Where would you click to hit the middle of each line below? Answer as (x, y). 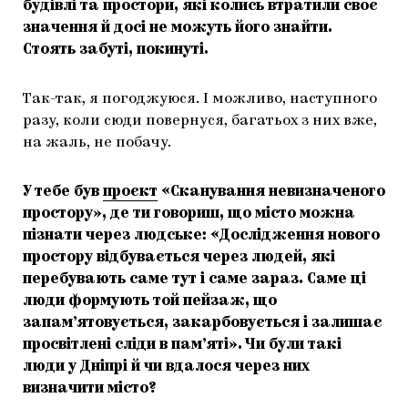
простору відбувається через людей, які (179, 258)
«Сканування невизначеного (271, 193)
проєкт (130, 193)
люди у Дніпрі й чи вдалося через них (166, 367)
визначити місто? (89, 389)
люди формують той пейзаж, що (150, 302)
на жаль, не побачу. (97, 143)
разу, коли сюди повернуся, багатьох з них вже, (200, 122)
